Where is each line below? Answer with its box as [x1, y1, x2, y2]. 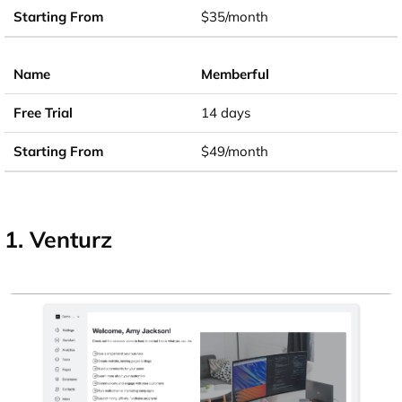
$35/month [201, 7, 268, 25]
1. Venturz [4, 224, 112, 253]
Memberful [201, 65, 269, 83]
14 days [201, 103, 250, 121]
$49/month [201, 142, 268, 160]
